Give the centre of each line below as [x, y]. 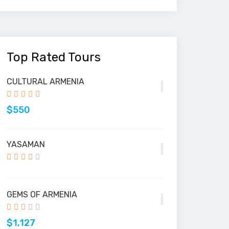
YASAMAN [26, 144]
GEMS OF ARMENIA [42, 194]
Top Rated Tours [54, 57]
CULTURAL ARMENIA [45, 82]
